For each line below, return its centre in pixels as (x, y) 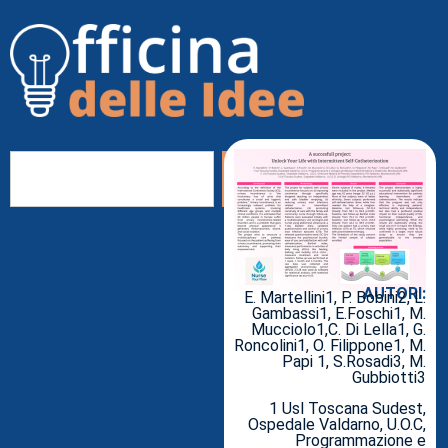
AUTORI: (394, 293)
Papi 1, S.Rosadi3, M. (354, 362)
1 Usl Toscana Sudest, (347, 408)
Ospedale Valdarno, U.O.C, (337, 424)
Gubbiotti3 (389, 378)
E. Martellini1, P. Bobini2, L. (335, 298)
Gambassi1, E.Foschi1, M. (339, 314)
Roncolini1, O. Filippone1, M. (330, 346)
